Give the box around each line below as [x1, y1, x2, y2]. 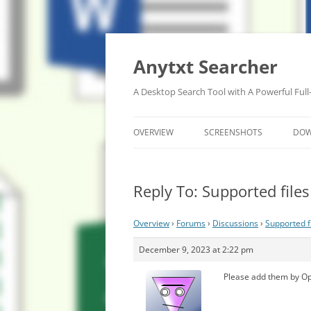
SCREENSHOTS [204, 126, 262, 138]
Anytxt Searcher [133, 54, 278, 79]
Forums [176, 217, 205, 229]
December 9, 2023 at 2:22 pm [139, 244, 253, 255]
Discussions [212, 217, 258, 229]
